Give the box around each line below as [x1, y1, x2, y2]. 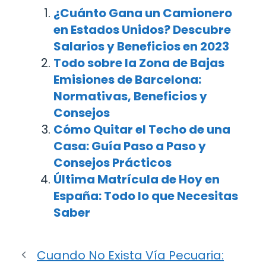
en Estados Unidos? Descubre [53, 21, 231, 38]
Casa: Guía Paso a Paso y [53, 137, 206, 154]
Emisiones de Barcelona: [53, 71, 201, 88]
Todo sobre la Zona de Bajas [53, 54, 224, 71]
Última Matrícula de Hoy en [53, 170, 220, 188]
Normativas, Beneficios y [53, 87, 207, 104]
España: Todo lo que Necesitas [53, 187, 238, 204]
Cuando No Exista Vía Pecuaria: [37, 246, 224, 264]
